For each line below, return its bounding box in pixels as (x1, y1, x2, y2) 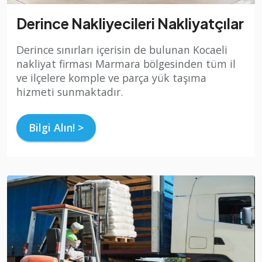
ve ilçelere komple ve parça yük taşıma (16, 71, 206, 85)
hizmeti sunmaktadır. (16, 85, 123, 99)
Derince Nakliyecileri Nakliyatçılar (16, 14, 244, 33)
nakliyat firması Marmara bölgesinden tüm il (16, 57, 236, 71)
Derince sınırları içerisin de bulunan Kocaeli (16, 43, 227, 57)
